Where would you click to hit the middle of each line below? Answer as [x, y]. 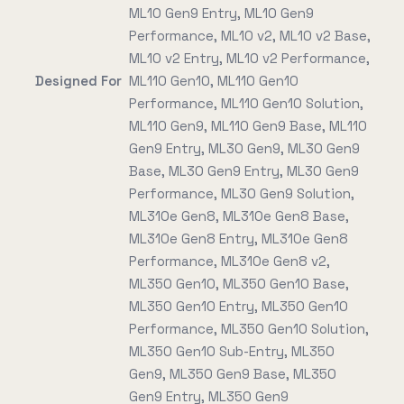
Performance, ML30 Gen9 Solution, [242, 193]
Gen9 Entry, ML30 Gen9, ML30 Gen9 [244, 148]
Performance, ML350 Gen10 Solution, [249, 329]
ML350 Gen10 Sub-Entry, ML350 [232, 351]
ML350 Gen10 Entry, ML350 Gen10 [239, 306]
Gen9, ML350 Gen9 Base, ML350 [233, 374]
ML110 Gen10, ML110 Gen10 [214, 81]
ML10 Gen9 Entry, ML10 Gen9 [221, 13]
